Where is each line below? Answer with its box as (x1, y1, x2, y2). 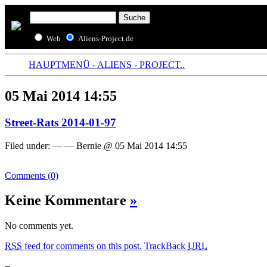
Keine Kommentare (5, 193, 130, 209)
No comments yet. (5, 221, 73, 231)
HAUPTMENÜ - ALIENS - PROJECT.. (29, 60, 185, 70)
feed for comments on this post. (22, 241, 142, 252)
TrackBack (144, 241, 188, 252)
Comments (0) (5, 170, 58, 181)
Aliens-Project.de (78, 34, 133, 43)
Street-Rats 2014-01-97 (5, 116, 116, 129)
